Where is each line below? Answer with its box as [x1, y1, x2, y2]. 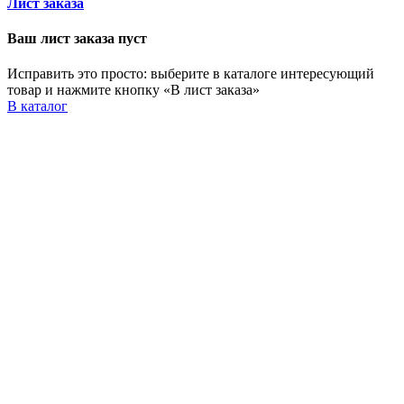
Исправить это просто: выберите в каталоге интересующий [7, 66, 374, 82]
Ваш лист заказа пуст [7, 30, 147, 46]
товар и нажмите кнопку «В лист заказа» [7, 82, 260, 98]
